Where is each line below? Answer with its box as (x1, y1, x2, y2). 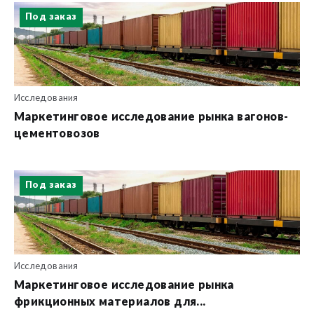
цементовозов (14, 128, 100, 139)
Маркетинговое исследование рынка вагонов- (14, 111, 289, 123)
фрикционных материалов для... (14, 296, 206, 308)
